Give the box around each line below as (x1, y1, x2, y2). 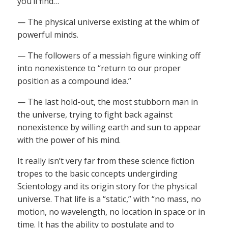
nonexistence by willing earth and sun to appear (17, 122, 201, 133)
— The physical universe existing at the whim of (17, 16, 199, 28)
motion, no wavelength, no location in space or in (17, 206, 205, 218)
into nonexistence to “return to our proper (17, 63, 181, 74)
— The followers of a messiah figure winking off (17, 50, 201, 62)
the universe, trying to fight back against (17, 109, 173, 121)
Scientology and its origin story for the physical (17, 181, 197, 192)
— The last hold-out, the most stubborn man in (17, 96, 198, 108)
